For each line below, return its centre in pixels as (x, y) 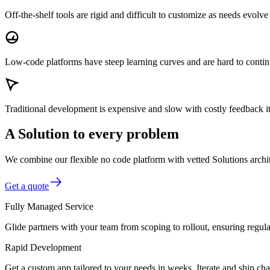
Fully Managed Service (49, 207)
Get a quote (27, 186)
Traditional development (51, 108)
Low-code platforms (43, 61)
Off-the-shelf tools (39, 14)
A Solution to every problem (92, 134)
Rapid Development (43, 248)
